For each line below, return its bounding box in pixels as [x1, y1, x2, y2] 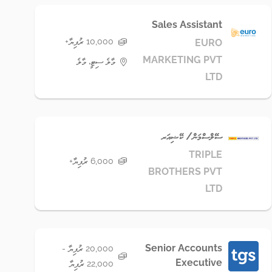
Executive [175, 257, 223, 268]
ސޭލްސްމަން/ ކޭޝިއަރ [161, 131, 223, 142]
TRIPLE [189, 149, 223, 160]
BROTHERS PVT [148, 166, 223, 177]
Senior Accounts [145, 242, 223, 254]
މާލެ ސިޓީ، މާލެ [76, 56, 116, 66]
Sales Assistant [152, 19, 223, 30]
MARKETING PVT [143, 54, 223, 66]
